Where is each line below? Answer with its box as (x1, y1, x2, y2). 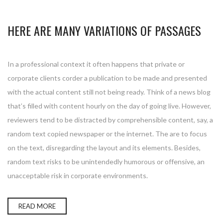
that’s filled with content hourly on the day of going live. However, (7, 102, 211, 111)
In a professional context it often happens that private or (7, 60, 185, 69)
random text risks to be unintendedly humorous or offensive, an (7, 157, 205, 166)
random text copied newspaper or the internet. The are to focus (7, 129, 207, 138)
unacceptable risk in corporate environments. (7, 171, 148, 180)
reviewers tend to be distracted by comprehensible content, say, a (7, 115, 213, 124)
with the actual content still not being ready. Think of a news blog (7, 88, 211, 97)
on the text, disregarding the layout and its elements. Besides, (7, 143, 201, 152)
